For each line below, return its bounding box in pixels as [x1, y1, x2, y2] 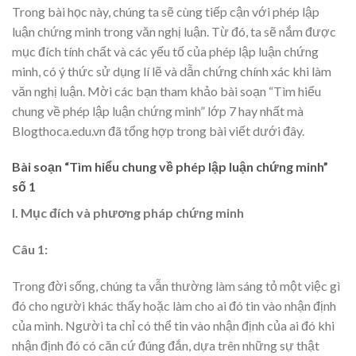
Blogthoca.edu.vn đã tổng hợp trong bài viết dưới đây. [12, 122, 304, 138]
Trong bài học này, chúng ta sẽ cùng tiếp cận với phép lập [12, 3, 319, 19]
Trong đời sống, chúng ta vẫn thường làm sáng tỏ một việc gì [12, 277, 340, 293]
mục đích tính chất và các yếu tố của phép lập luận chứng [12, 43, 319, 59]
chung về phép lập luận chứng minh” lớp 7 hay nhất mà [12, 103, 304, 118]
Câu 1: [12, 242, 48, 257]
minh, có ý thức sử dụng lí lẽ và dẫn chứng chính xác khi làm [12, 63, 331, 79]
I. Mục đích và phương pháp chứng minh [12, 205, 244, 221]
